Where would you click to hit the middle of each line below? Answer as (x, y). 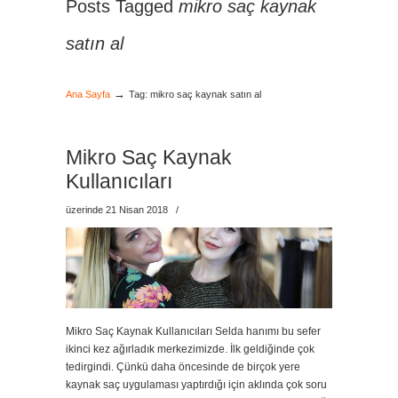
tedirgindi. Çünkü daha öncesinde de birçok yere (183, 367)
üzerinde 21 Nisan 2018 (118, 210)
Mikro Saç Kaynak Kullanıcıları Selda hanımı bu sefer (193, 331)
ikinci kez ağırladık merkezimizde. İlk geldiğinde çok (190, 349)
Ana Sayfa (88, 94)
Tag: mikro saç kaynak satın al (195, 94)
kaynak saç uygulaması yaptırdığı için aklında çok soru (196, 385)
